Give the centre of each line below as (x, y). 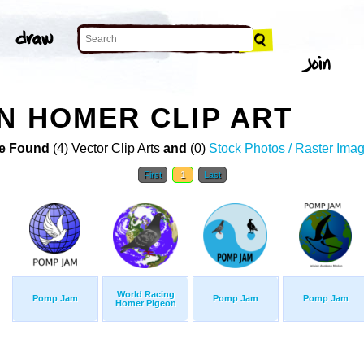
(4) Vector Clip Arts (106, 149)
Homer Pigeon (145, 303)
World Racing (145, 295)
